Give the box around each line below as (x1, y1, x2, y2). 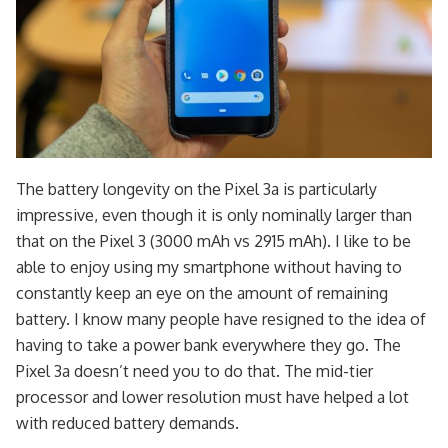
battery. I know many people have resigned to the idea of (16, 308, 426, 329)
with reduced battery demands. (16, 412, 239, 433)
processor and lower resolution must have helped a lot (16, 386, 409, 407)
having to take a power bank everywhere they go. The (16, 334, 401, 355)
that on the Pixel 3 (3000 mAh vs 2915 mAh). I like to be (16, 230, 411, 251)
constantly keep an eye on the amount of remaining (16, 282, 388, 303)
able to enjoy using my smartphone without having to (16, 256, 402, 277)
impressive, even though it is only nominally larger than (16, 204, 412, 225)
